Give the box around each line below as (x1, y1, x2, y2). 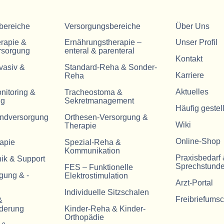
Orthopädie (64, 212, 104, 221)
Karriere (175, 70, 204, 79)
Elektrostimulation (64, 171, 128, 180)
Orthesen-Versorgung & (64, 112, 148, 121)
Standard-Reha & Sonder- (64, 62, 157, 71)
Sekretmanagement (64, 96, 134, 105)
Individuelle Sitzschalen (64, 187, 149, 196)
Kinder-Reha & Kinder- (64, 204, 146, 213)
